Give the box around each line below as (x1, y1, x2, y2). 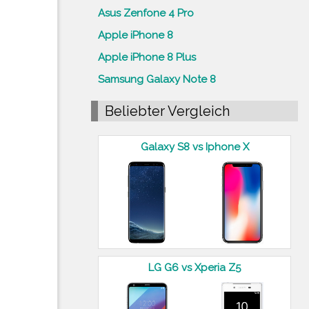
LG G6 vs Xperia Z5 (148, 261, 241, 274)
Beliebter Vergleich (105, 102, 230, 119)
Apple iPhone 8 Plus (98, 50, 196, 63)
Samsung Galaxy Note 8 (98, 72, 216, 86)
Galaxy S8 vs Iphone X (140, 140, 249, 153)
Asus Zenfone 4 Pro (98, 6, 194, 19)
